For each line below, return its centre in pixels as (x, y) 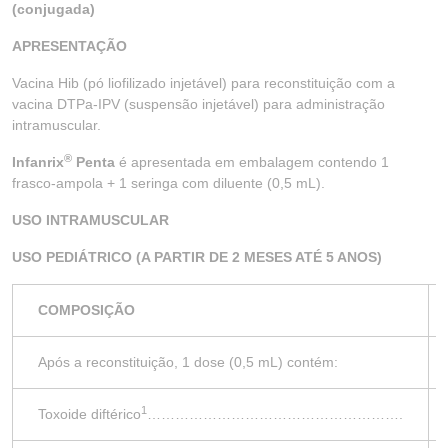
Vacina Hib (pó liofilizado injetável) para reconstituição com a (203, 83)
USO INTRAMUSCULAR (90, 220)
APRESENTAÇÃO (69, 46)
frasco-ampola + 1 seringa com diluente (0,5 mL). (168, 183)
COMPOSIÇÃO (86, 310)
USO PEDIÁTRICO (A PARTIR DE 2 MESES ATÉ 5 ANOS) (197, 257)
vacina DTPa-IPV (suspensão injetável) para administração (198, 104)
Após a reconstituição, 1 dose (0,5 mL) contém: (188, 362)
